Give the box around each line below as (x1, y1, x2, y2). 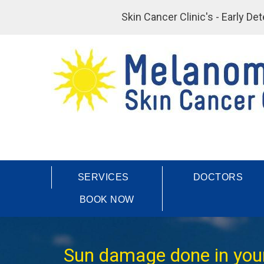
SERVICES (77, 171, 129, 182)
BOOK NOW (79, 194, 134, 204)
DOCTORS (193, 171, 243, 182)
